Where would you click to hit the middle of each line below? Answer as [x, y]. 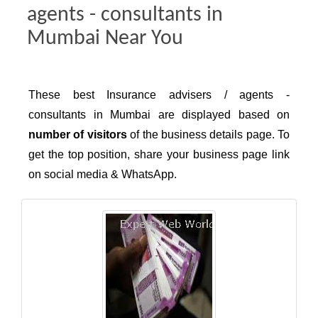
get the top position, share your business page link [159, 155]
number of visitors [78, 135]
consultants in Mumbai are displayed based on [159, 115]
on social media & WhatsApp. [103, 175]
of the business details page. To [208, 135]
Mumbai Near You [105, 38]
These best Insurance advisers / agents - [159, 95]
